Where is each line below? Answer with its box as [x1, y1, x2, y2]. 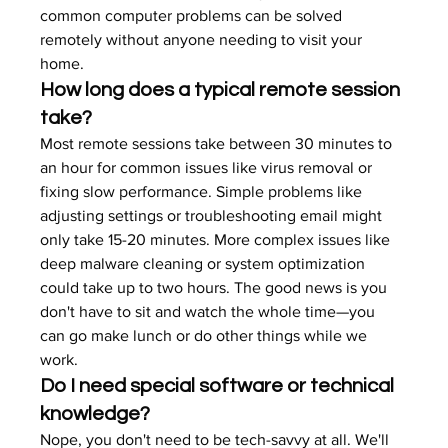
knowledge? [40, 404, 151, 424]
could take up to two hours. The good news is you [40, 279, 392, 296]
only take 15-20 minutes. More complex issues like [40, 231, 395, 248]
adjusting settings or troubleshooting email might [40, 207, 387, 224]
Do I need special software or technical [40, 376, 399, 396]
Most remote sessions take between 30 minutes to [40, 135, 397, 152]
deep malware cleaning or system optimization [40, 255, 370, 272]
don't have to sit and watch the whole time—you [40, 303, 380, 320]
